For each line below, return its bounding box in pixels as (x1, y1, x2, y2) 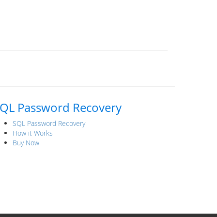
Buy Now (13, 138, 39, 147)
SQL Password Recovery (13, 119, 85, 128)
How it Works (13, 128, 53, 138)
